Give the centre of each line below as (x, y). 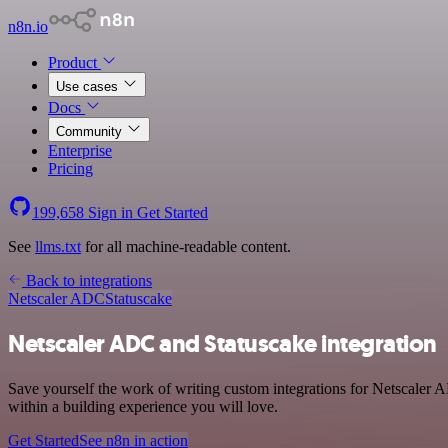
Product (74, 62)
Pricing (70, 168)
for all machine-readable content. (186, 246)
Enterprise (80, 150)
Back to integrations (87, 280)
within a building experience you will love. (143, 406)
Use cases (89, 86)
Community (91, 131)
